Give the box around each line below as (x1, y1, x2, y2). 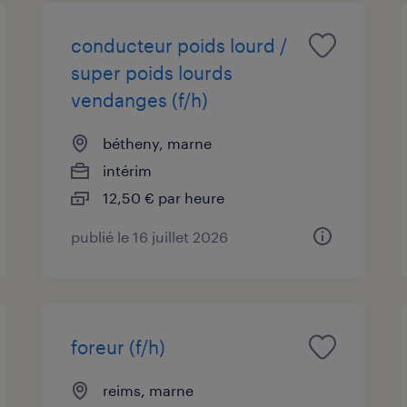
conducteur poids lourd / (71, 34, 288, 56)
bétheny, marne (103, 134, 213, 152)
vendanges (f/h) (71, 88, 209, 111)
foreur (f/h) (71, 335, 166, 358)
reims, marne (103, 381, 194, 399)
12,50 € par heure (103, 188, 225, 206)
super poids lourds (71, 61, 233, 84)
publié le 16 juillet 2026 (71, 227, 229, 245)
